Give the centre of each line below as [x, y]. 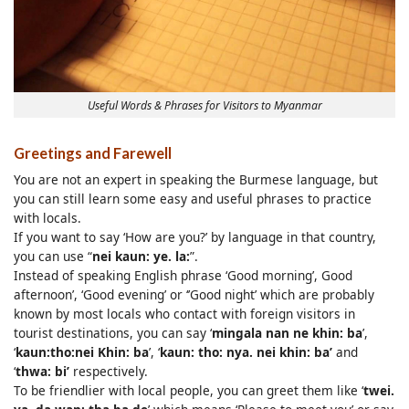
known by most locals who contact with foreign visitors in [184, 313]
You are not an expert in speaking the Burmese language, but [196, 179]
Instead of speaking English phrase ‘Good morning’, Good [183, 275]
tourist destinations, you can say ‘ [113, 332]
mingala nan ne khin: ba [287, 332]
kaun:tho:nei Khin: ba [82, 351]
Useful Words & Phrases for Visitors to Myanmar [204, 105]
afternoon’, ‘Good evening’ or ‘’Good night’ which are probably [194, 294]
